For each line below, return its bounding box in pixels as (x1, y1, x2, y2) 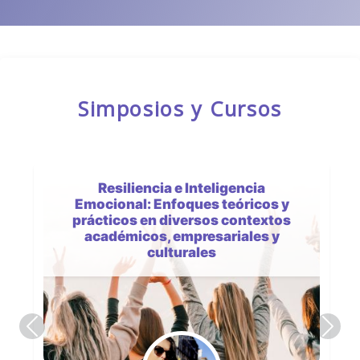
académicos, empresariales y (82, 228, 278, 245)
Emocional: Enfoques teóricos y (72, 196, 288, 213)
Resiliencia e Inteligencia (96, 180, 264, 197)
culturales (145, 244, 215, 261)
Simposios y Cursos (78, 95, 282, 123)
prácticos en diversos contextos (71, 212, 289, 229)
